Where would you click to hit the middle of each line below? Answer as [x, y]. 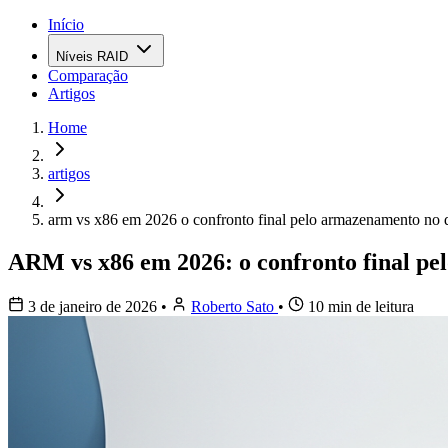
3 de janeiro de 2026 [92, 306]
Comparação [88, 75]
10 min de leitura [359, 306]
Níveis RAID [92, 56]
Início [66, 24]
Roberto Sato [234, 306]
